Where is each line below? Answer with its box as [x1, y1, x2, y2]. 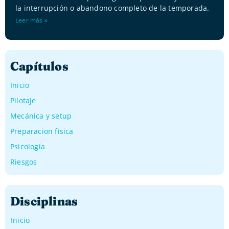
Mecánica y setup [10, 111, 72, 121]
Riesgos [10, 157, 37, 167]
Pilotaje [10, 96, 36, 106]
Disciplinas [10, 194, 78, 209]
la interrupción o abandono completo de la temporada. [15, 3, 210, 13]
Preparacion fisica [10, 126, 74, 136]
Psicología [10, 142, 45, 152]
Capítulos [10, 59, 68, 74]
